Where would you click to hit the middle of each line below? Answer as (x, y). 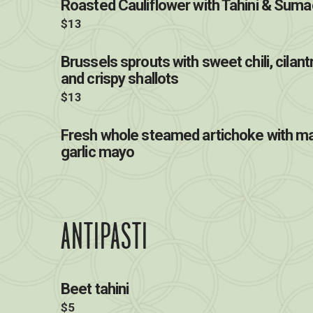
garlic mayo (98, 152)
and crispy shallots (121, 79)
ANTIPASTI (104, 235)
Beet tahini (95, 289)
